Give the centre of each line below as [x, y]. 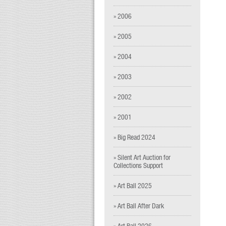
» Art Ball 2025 [133, 185]
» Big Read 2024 [134, 137]
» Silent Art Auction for [142, 157]
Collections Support [138, 165]
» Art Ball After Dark [139, 206]
